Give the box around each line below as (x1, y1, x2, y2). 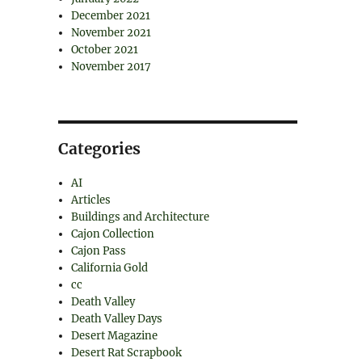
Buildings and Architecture (71, 210, 210, 224)
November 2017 (71, 60, 152, 74)
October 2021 (71, 43, 139, 57)
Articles (71, 193, 112, 207)
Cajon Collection (71, 227, 155, 241)
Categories (57, 139, 141, 158)
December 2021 (71, 9, 151, 23)
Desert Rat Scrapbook (71, 346, 183, 360)
